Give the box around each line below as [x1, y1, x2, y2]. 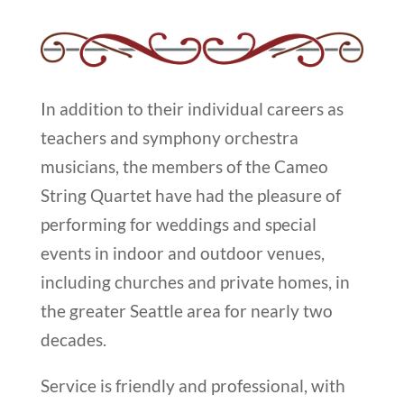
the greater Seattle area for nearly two [40, 300, 333, 322]
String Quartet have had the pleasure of [40, 185, 341, 207]
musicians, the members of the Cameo [40, 156, 328, 178]
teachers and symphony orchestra [40, 127, 298, 149]
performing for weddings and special [40, 214, 317, 235]
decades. [40, 329, 106, 351]
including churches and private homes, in [40, 271, 350, 293]
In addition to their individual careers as [40, 98, 344, 120]
